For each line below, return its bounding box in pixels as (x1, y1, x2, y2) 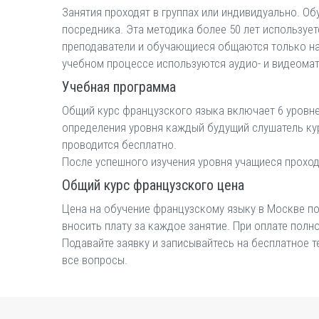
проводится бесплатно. (62, 137, 177, 152)
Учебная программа (62, 78, 176, 95)
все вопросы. (62, 253, 127, 267)
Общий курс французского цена (62, 177, 244, 194)
